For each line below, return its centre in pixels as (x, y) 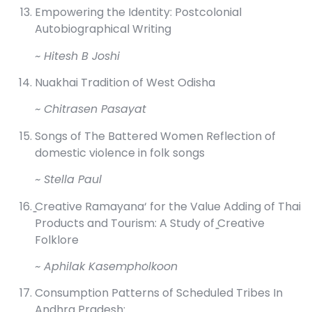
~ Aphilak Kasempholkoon (106, 266)
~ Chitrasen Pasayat (91, 109)
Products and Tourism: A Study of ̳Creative (150, 223)
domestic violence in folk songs (120, 153)
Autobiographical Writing (103, 29)
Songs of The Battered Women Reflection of (155, 136)
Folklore (57, 240)
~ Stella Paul (68, 180)
